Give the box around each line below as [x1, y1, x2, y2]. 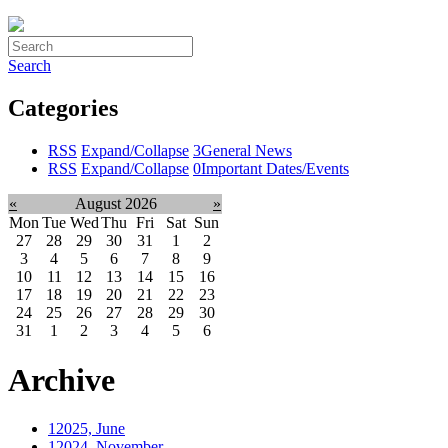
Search [8, 57, 51, 75]
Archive [8, 361, 115, 398]
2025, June [56, 420, 125, 438]
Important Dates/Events [201, 160, 349, 178]
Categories [8, 95, 118, 122]
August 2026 [74, 195, 157, 213]
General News [201, 142, 292, 160]
